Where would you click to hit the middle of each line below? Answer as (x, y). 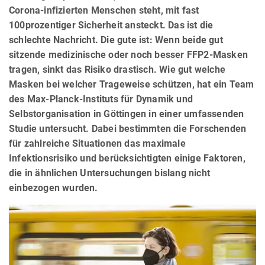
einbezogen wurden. (54, 188)
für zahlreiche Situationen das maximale (97, 144)
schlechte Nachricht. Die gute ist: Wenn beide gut (116, 40)
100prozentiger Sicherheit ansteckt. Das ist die (111, 25)
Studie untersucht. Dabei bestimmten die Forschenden (128, 129)
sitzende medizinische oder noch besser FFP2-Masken (129, 55)
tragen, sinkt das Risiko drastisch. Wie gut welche (117, 70)
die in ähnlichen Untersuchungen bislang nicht (110, 173)
